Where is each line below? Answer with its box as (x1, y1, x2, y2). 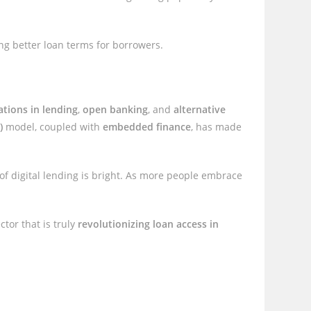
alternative (174, 103, 226, 116)
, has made (191, 120, 242, 133)
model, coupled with (3, 120, 103, 133)
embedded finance (103, 120, 192, 133)
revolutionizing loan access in (78, 217, 219, 230)
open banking (83, 103, 149, 116)
